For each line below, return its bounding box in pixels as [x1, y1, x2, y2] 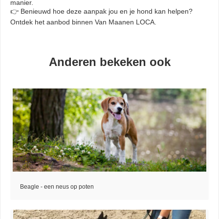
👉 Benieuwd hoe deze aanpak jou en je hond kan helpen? [10, 7, 193, 16]
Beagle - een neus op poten [20, 183, 94, 191]
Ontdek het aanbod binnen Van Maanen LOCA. [10, 18, 156, 26]
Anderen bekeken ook [48, 55, 171, 69]
